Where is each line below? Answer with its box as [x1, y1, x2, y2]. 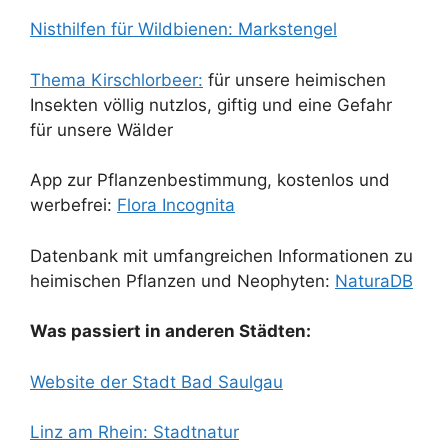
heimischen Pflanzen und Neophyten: [30, 270, 335, 291]
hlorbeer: [131, 69, 203, 90]
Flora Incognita [117, 195, 235, 216]
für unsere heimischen [203, 69, 386, 90]
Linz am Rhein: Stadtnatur [30, 422, 239, 443]
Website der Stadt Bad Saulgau [30, 371, 283, 392]
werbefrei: [30, 195, 117, 216]
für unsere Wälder [30, 119, 173, 140]
